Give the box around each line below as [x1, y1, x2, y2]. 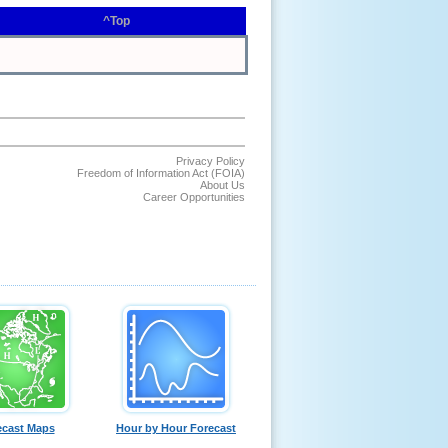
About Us [200, 179, 245, 191]
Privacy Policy [176, 155, 245, 167]
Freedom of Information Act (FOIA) [77, 167, 245, 179]
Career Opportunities [143, 191, 245, 203]
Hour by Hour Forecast [116, 422, 236, 434]
